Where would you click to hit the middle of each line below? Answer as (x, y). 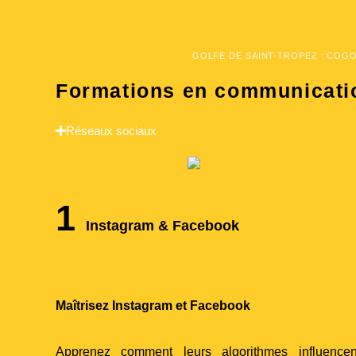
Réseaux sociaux (111, 130)
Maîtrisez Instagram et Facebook (153, 305)
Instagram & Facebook (163, 226)
